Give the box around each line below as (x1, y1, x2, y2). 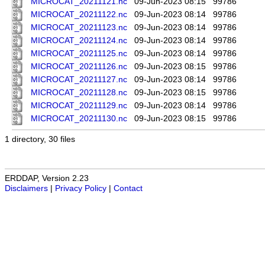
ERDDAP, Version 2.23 (5, 174, 89, 183)
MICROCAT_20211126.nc (31, 62, 127, 72)
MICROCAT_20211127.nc (31, 75, 127, 85)
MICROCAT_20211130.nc (31, 114, 127, 124)
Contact (114, 184, 143, 193)
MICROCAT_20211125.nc (31, 49, 127, 59)
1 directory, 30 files (5, 135, 75, 144)
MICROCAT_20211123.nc (31, 23, 127, 33)
